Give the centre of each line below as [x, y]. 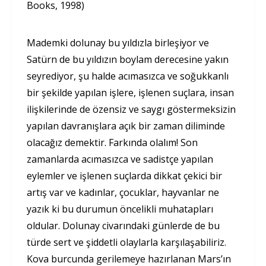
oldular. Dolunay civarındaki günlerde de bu [123, 226]
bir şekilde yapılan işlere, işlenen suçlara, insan [130, 93]
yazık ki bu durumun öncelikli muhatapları [120, 209]
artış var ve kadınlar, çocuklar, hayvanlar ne [123, 193]
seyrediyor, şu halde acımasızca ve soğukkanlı [128, 76]
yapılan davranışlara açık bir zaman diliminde [126, 126]
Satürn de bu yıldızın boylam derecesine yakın [128, 60]
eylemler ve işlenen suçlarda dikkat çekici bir [124, 176]
